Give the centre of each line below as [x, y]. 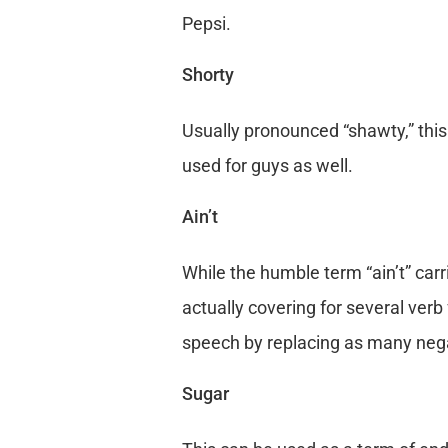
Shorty [207, 75]
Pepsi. [206, 24]
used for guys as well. [267, 166]
